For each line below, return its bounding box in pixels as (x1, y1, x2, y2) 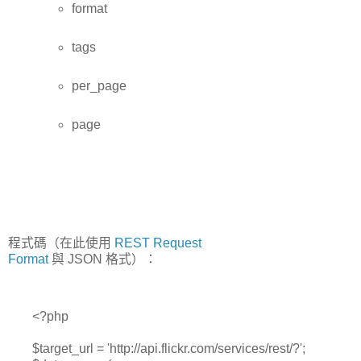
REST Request (114, 235, 201, 250)
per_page (72, 79, 127, 93)
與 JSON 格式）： (48, 251, 157, 266)
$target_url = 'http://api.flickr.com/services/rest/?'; (32, 342, 305, 356)
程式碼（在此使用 (8, 235, 114, 250)
